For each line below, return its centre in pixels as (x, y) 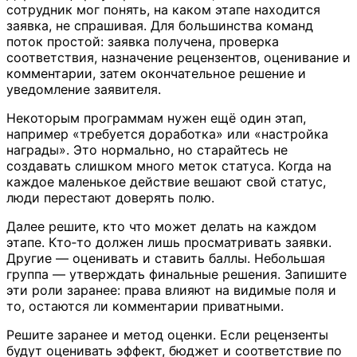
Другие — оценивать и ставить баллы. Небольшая (166, 259)
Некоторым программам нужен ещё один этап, (156, 118)
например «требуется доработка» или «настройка (167, 134)
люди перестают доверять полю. (110, 198)
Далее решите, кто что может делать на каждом (161, 227)
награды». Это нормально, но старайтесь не (147, 150)
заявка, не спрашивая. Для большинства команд (160, 26)
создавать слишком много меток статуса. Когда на (169, 166)
